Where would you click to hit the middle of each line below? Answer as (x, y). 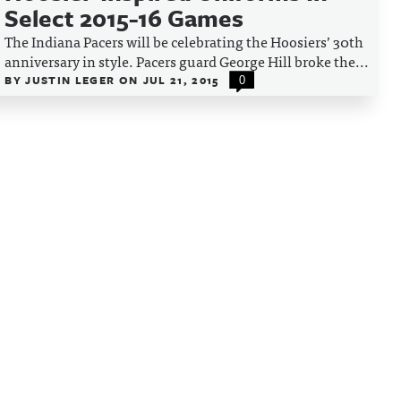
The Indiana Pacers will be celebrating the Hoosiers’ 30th (184, 41)
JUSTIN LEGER (72, 80)
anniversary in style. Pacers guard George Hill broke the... (187, 61)
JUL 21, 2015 (181, 80)
